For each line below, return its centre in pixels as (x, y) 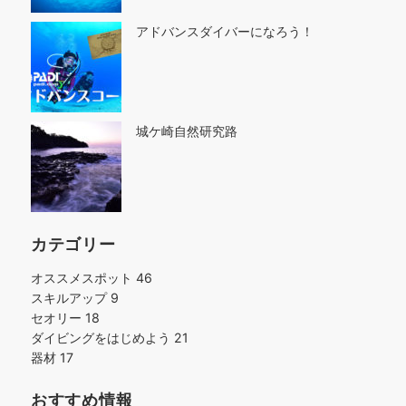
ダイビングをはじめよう (102, 338)
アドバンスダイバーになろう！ (225, 31)
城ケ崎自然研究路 (187, 131)
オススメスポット (83, 278)
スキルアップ (71, 298)
